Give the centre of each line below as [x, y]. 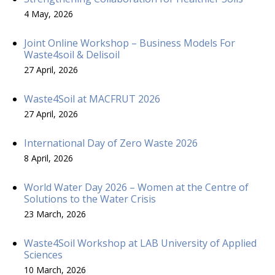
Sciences [43, 254]
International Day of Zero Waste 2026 [111, 143]
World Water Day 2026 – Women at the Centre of [136, 187]
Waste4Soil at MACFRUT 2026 [92, 99]
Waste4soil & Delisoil [72, 54]
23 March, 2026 [55, 214]
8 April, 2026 [48, 158]
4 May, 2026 [48, 14]
